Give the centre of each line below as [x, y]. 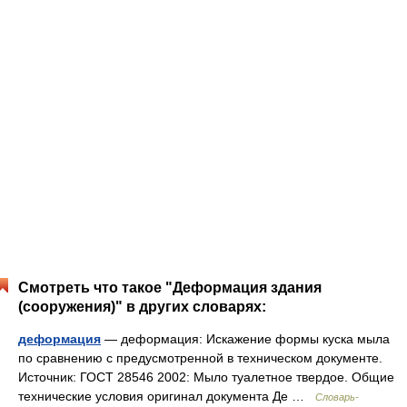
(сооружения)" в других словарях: [142, 307]
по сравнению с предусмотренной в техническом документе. [200, 358]
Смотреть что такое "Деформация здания [170, 288]
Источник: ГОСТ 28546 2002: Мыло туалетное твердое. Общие [206, 377]
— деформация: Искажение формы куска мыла [245, 339]
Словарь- [337, 397]
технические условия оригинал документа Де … [167, 396]
